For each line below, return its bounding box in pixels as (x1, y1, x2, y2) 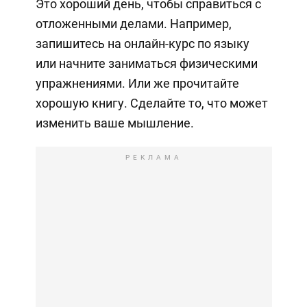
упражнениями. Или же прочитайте (35, 75, 239, 90)
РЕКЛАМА (125, 153, 182, 161)
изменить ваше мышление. (35, 115, 194, 130)
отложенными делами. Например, (35, 16, 232, 31)
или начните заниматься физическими (35, 56, 258, 71)
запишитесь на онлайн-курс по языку (35, 36, 249, 51)
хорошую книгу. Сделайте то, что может (35, 95, 268, 110)
